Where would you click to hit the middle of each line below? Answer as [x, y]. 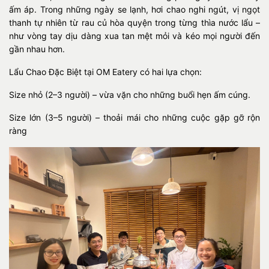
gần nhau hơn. [37, 49]
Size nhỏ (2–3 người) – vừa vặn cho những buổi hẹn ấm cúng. [130, 94]
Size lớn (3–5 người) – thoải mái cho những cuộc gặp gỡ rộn [134, 117]
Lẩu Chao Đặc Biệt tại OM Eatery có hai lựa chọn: [105, 71]
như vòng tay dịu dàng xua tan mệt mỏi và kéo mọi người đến [134, 35]
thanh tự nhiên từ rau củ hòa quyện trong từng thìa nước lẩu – [134, 22]
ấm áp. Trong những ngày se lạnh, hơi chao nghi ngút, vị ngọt [134, 9]
